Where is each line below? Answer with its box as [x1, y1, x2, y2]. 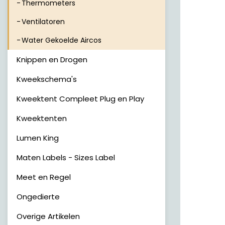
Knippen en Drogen [17, 54, 87, 65]
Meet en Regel [17, 172, 71, 182]
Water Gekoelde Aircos [22, 35, 101, 45]
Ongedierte [17, 191, 60, 202]
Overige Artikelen [17, 211, 80, 221]
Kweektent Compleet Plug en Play [17, 93, 144, 104]
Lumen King [17, 133, 59, 143]
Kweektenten [17, 113, 67, 124]
